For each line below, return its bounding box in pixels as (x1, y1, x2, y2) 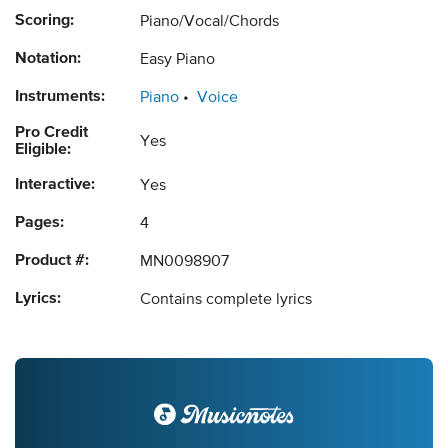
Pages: (15, 215, 64, 232)
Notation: (15, 51, 81, 68)
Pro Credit (15, 125, 88, 142)
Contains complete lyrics (140, 292, 312, 309)
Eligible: (15, 142, 71, 159)
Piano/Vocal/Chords (140, 14, 279, 31)
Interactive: (15, 177, 95, 194)
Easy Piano (140, 52, 215, 69)
